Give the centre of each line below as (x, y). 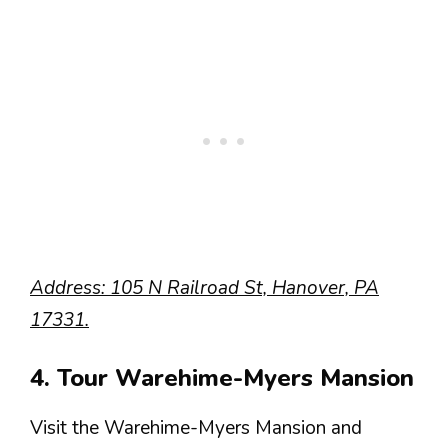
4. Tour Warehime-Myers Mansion (222, 378)
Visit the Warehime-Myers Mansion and (196, 428)
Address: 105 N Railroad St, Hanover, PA (204, 287)
